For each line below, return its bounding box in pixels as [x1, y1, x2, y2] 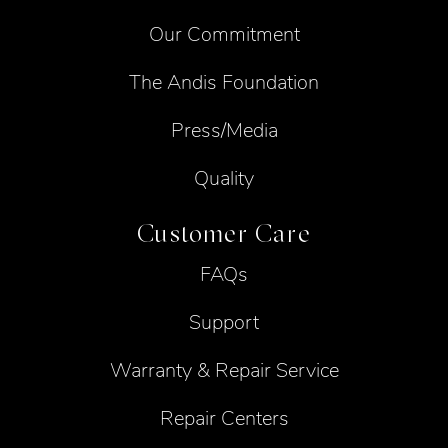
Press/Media [170, 116, 278, 144]
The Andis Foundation [129, 68, 319, 96]
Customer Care [137, 217, 311, 250]
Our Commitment [148, 20, 300, 48]
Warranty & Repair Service [109, 357, 339, 385]
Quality [194, 164, 254, 192]
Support [189, 309, 259, 337]
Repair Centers [159, 405, 289, 433]
